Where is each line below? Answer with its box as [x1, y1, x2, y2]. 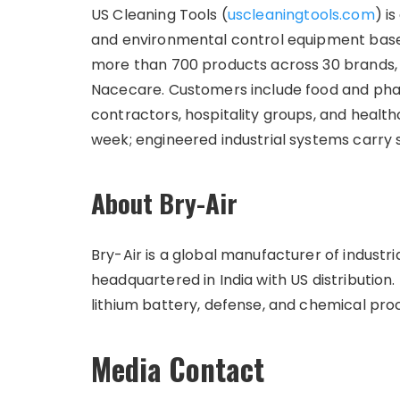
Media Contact [91, 347, 264, 391]
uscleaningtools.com [227, 4, 375, 25]
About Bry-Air [91, 183, 237, 221]
